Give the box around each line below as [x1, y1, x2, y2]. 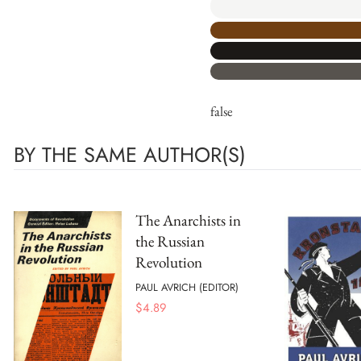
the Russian [135, 231, 205, 251]
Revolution [135, 252, 202, 272]
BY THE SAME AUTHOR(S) [14, 140, 246, 170]
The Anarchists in [135, 210, 241, 230]
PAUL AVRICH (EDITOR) [135, 279, 239, 295]
